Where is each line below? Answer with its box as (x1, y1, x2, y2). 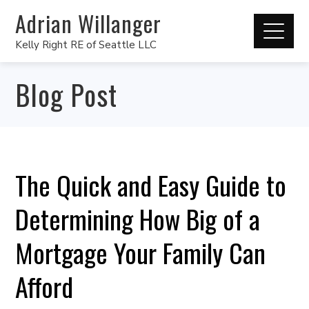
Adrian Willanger (15, 6, 162, 39)
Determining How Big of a (15, 199, 261, 238)
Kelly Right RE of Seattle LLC (15, 37, 157, 52)
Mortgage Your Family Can (15, 233, 266, 272)
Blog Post (15, 74, 118, 115)
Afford (15, 267, 74, 306)
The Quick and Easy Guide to (15, 166, 287, 204)
